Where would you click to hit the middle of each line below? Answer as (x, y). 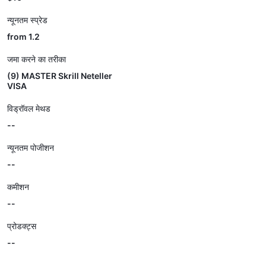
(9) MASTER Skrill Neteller (60, 76)
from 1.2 (23, 37)
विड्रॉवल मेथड (29, 108)
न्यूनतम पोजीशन (31, 148)
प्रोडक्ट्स (22, 226)
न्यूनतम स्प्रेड (27, 20)
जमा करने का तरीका (37, 59)
